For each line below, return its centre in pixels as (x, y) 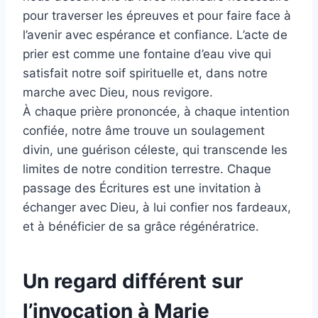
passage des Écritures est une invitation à (142, 188)
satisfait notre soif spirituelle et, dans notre (145, 73)
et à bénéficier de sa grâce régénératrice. (141, 226)
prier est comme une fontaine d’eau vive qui (147, 54)
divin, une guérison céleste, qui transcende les (155, 149)
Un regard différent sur (133, 281)
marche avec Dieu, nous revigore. (118, 92)
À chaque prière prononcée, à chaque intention (156, 111)
